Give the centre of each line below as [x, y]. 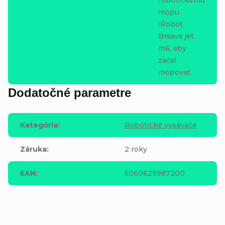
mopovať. [175, 72]
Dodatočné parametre [70, 92]
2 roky [136, 149]
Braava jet [176, 36]
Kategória [39, 125]
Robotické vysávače [161, 125]
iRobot [171, 24]
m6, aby [172, 48]
